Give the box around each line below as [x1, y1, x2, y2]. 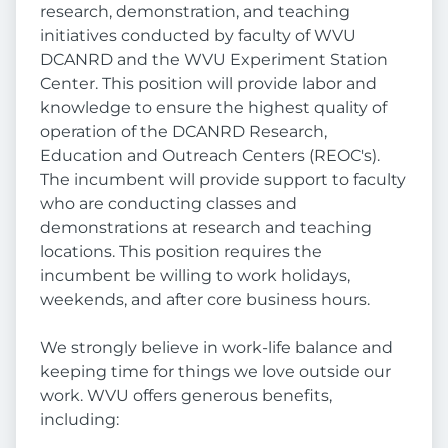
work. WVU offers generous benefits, [40, 386, 332, 406]
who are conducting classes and [40, 194, 297, 214]
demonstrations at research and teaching [40, 218, 372, 238]
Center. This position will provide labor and [40, 74, 377, 94]
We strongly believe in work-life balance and [40, 338, 393, 358]
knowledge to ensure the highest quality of [40, 98, 387, 118]
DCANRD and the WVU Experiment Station [40, 50, 388, 70]
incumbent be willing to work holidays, [40, 266, 350, 286]
